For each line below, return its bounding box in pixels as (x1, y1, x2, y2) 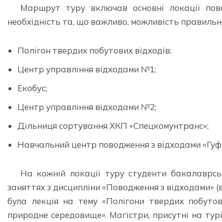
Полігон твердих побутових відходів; (17, 45, 171, 55)
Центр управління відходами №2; (17, 101, 156, 112)
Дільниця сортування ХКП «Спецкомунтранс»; (17, 120, 209, 131)
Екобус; (17, 82, 47, 93)
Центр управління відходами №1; (17, 63, 156, 74)
